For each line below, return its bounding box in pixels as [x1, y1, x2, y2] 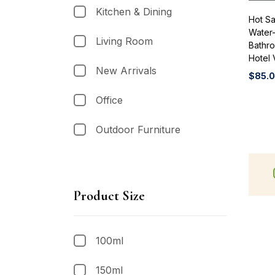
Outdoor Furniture [96, 123, 180, 136]
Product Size [74, 187, 145, 204]
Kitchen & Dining [96, 5, 172, 18]
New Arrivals [96, 64, 157, 77]
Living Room [96, 34, 153, 47]
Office [96, 93, 123, 106]
